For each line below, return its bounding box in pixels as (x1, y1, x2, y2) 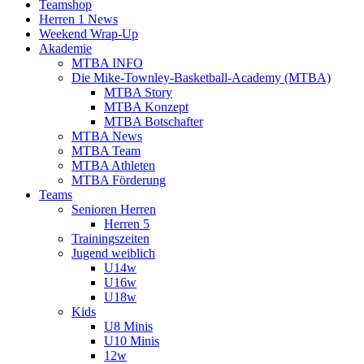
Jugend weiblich (71, 245, 155, 260)
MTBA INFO (71, 55, 143, 70)
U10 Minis (104, 333, 159, 348)
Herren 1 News (39, 11, 118, 26)
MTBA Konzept (104, 99, 188, 114)
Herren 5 (104, 216, 149, 231)
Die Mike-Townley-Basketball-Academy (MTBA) (71, 70, 331, 84)
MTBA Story (104, 84, 172, 99)
